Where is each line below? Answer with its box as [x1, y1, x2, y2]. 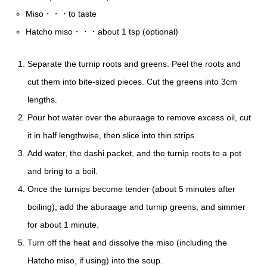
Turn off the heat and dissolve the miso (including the [27, 237, 227, 247]
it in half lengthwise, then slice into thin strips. [27, 130, 197, 140]
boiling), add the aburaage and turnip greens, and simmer [27, 201, 246, 212]
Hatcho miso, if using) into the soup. [27, 255, 163, 265]
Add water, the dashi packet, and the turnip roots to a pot [27, 148, 241, 158]
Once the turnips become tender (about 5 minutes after [27, 184, 235, 194]
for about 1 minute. [27, 219, 99, 229]
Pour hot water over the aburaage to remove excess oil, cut [27, 112, 251, 122]
